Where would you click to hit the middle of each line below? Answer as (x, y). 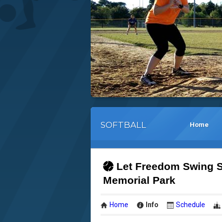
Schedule (191, 205)
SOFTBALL (123, 125)
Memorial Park (139, 180)
